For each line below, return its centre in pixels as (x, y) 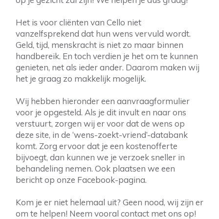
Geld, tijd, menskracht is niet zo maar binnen (99, 45)
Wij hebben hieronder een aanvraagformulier (103, 101)
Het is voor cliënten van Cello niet (78, 22)
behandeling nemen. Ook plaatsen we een (95, 168)
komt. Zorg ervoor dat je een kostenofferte (97, 146)
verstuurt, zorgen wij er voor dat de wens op (100, 123)
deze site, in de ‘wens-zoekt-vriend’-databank (102, 135)
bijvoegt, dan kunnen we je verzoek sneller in (100, 157)
